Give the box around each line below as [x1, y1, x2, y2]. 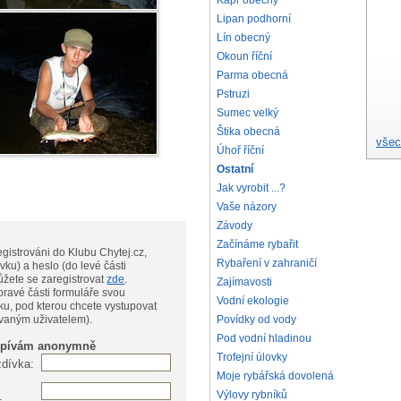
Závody [217, 219, 252, 233]
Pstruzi [217, 88, 250, 101]
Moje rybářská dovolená [217, 370, 334, 383]
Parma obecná [217, 69, 288, 82]
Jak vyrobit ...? [217, 182, 286, 195]
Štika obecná [217, 125, 280, 139]
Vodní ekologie [217, 294, 289, 308]
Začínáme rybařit [217, 238, 298, 252]
